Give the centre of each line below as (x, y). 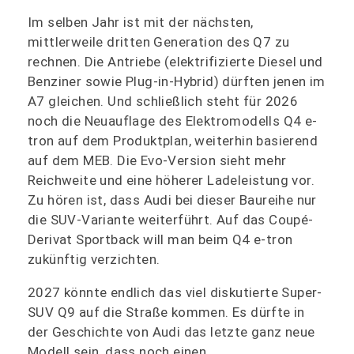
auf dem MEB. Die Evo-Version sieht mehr (157, 160)
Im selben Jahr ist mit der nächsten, (141, 22)
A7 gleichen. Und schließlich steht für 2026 (163, 101)
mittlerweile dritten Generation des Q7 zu (159, 41)
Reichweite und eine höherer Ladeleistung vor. (171, 180)
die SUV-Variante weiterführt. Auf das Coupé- (171, 219)
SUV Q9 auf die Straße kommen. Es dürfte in (166, 312)
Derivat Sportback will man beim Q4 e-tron (160, 239)
